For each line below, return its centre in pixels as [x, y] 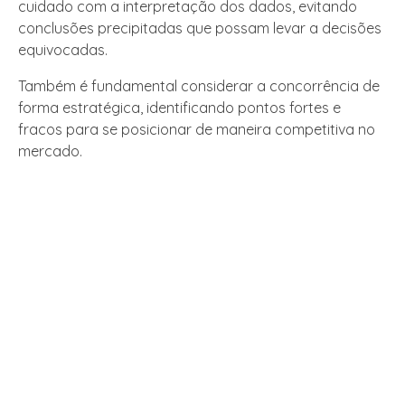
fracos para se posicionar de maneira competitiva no [197, 130]
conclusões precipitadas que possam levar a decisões [200, 28]
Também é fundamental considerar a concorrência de [199, 86]
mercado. [50, 151]
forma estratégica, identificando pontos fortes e [179, 108]
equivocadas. [63, 50]
